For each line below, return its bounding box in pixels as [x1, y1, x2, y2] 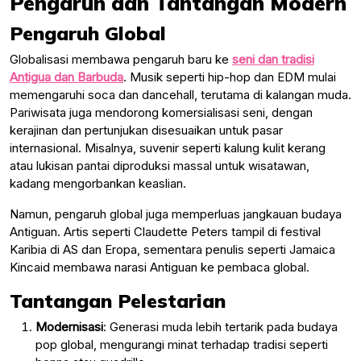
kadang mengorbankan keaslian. [10, 175, 186, 191]
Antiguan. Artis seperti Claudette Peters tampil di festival [10, 223, 321, 239]
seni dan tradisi [232, 51, 314, 67]
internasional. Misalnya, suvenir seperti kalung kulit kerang [10, 139, 326, 156]
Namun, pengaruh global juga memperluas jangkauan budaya [10, 205, 342, 222]
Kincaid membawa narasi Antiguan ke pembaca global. [10, 259, 309, 275]
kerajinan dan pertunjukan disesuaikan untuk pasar [10, 122, 283, 138]
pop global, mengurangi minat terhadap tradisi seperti [35, 336, 328, 352]
